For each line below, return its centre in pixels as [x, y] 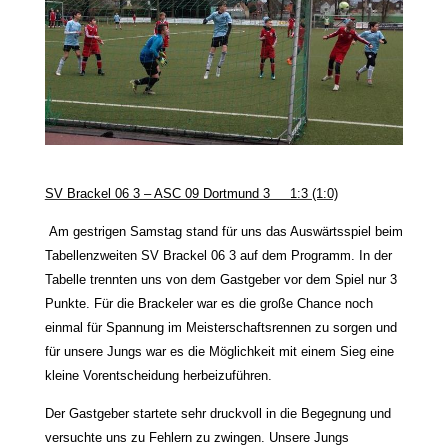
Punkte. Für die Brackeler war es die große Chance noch [208, 304]
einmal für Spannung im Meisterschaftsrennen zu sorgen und [220, 328]
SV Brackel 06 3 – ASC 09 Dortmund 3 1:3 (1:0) [191, 194]
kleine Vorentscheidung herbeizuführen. [158, 376]
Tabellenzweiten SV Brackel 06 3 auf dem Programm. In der [218, 256]
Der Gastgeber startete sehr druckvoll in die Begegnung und [217, 414]
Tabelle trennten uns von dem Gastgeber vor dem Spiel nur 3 [220, 280]
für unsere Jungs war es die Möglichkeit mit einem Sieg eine [219, 352]
